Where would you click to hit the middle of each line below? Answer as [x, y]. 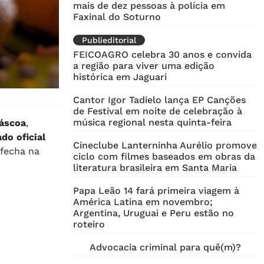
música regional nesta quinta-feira [152, 123]
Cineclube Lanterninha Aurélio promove [165, 146]
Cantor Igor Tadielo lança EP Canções [159, 100]
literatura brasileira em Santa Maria [155, 168]
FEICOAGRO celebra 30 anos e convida [162, 55]
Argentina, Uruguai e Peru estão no [154, 213]
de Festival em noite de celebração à [158, 111]
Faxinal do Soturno [117, 17]
